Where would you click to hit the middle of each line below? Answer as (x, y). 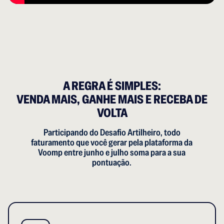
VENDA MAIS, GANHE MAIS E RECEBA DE (112, 99)
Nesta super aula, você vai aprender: (112, 180)
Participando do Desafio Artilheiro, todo (112, 132)
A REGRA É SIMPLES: (112, 86)
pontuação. (112, 162)
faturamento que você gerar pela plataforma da (112, 142)
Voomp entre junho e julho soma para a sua (112, 152)
